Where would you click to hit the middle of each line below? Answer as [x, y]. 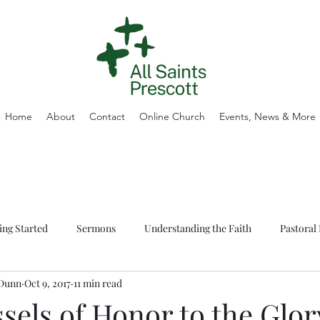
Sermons [96, 228]
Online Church [172, 116]
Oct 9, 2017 [47, 283]
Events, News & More [267, 116]
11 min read [98, 283]
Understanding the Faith [198, 228]
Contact [107, 116]
